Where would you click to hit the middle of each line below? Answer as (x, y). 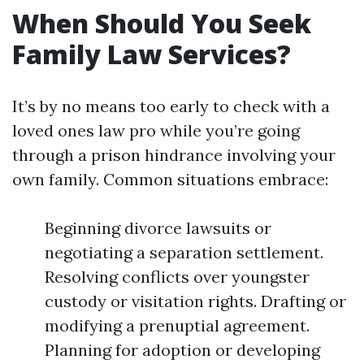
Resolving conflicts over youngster (177, 277)
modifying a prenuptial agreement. (177, 326)
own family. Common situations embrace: (170, 180)
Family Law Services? (152, 54)
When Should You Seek (162, 24)
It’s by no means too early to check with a (171, 106)
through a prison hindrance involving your (174, 155)
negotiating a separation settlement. (184, 253)
